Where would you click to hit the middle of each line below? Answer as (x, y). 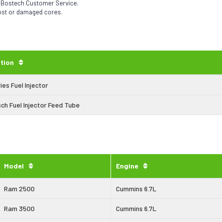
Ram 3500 (19, 208)
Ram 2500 (19, 188)
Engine (127, 166)
